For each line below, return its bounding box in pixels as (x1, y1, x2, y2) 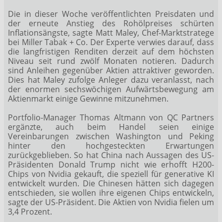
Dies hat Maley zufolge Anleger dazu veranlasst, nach (8, 74, 214, 85)
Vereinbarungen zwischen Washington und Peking (8, 130, 214, 142)
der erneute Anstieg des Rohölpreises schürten (8, 17, 214, 29)
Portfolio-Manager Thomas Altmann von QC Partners (8, 111, 214, 123)
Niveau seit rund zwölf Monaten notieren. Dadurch (8, 55, 214, 66)
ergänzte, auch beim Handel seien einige (8, 121, 214, 132)
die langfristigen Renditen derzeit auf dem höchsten (8, 46, 214, 57)
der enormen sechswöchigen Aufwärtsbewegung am (8, 83, 214, 95)
